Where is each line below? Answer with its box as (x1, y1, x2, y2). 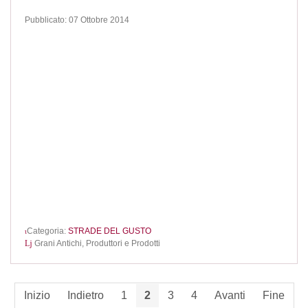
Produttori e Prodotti (86, 238, 160, 248)
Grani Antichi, (34, 238, 86, 248)
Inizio (23, 289, 50, 302)
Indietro (67, 289, 104, 302)
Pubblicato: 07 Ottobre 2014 (25, 14, 129, 25)
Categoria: (27, 226, 68, 236)
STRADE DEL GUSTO (68, 226, 151, 236)
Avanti (214, 289, 245, 302)
